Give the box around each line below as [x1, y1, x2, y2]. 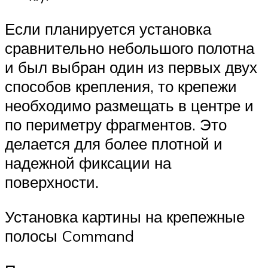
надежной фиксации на [5, 153, 171, 173]
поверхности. [5, 172, 99, 192]
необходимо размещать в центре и [5, 96, 254, 115]
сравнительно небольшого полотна [5, 38, 254, 58]
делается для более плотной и [5, 134, 223, 154]
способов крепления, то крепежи [5, 77, 237, 96]
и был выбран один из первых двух [5, 57, 257, 77]
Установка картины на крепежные [5, 206, 245, 226]
